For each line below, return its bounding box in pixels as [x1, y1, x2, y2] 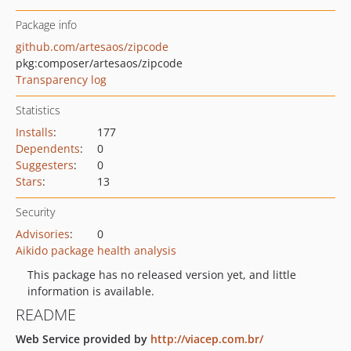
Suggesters [16, 157, 74, 172]
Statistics [16, 103, 60, 118]
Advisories [16, 226, 70, 241]
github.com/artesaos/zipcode [16, 39, 168, 54]
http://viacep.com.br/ [150, 331, 263, 346]
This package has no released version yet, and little [27, 267, 296, 282]
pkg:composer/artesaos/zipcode [16, 56, 183, 71]
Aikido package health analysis [16, 243, 176, 258]
